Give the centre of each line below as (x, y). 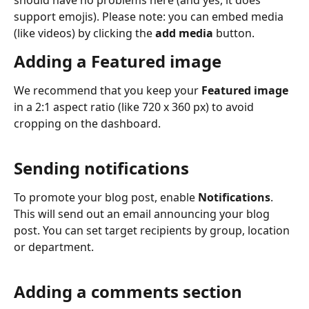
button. (234, 33)
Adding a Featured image (118, 61)
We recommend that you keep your (108, 90)
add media (184, 33)
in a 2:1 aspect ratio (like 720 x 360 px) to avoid (135, 107)
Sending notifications (101, 168)
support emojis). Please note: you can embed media (150, 17)
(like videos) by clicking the (84, 33)
